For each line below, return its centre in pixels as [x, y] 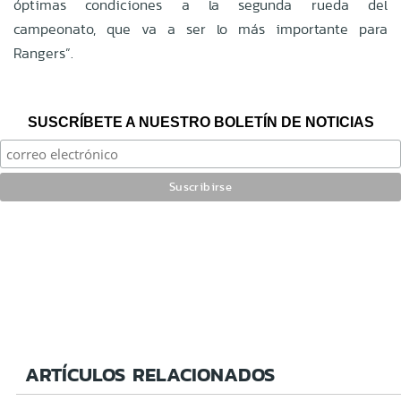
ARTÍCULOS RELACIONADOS [150, 374]
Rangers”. [43, 53]
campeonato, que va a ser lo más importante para [200, 29]
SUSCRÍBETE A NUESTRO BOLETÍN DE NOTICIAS [200, 122]
